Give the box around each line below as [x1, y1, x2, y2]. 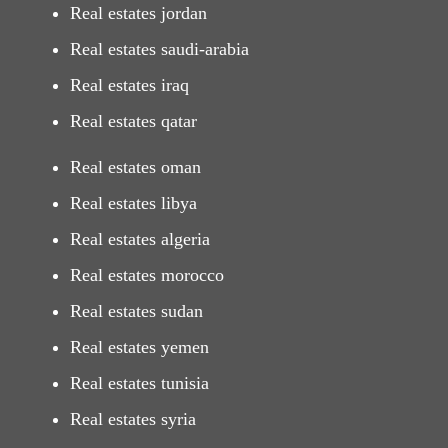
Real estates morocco [70, 264, 224, 285]
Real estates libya [70, 192, 197, 213]
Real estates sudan [70, 300, 203, 321]
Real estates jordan [70, 2, 207, 23]
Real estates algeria [70, 228, 210, 249]
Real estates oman [70, 156, 201, 177]
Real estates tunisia [70, 372, 209, 393]
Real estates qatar [70, 110, 197, 131]
